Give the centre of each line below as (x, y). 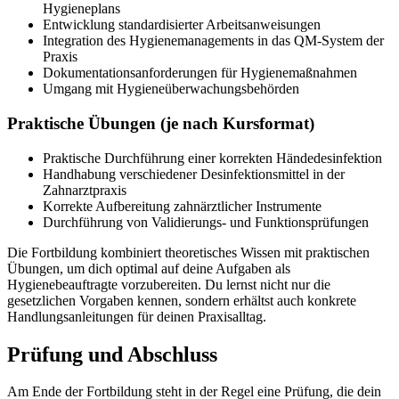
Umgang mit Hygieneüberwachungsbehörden (171, 89)
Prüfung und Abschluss (112, 354)
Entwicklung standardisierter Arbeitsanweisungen (182, 25)
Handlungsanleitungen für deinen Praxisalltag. (137, 316)
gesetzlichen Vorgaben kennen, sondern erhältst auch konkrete (182, 300)
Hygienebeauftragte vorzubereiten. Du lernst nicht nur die (169, 284)
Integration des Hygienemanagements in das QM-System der (213, 41)
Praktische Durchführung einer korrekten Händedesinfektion (212, 158)
